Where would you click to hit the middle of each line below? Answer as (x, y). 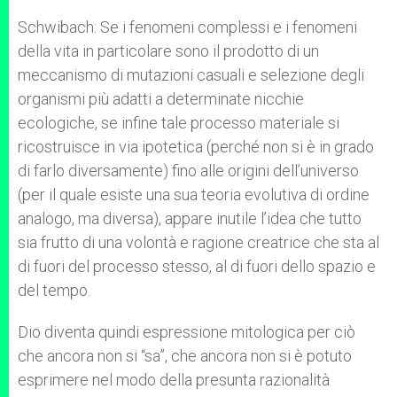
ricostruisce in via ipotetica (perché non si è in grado (196, 147)
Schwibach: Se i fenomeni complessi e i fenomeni (187, 27)
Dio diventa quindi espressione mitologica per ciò (187, 332)
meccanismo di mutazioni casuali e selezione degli (191, 75)
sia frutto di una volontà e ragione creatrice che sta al (198, 242)
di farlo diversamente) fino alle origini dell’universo (188, 171)
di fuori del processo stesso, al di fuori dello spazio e (197, 266)
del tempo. (54, 290)
